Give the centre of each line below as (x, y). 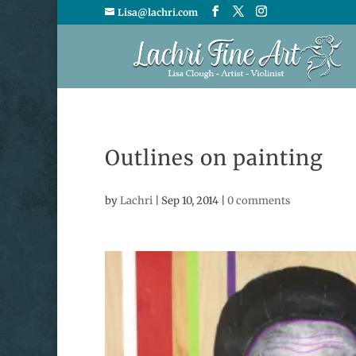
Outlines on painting (214, 158)
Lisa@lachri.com (158, 12)
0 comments (259, 201)
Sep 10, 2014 (190, 201)
